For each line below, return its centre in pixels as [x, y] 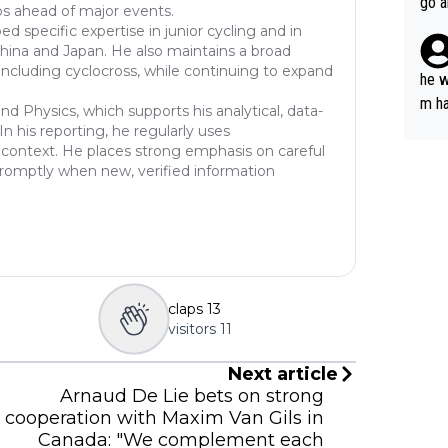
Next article [283, 373]
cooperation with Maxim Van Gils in [164, 417]
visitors [191, 328]
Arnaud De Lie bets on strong [192, 395]
